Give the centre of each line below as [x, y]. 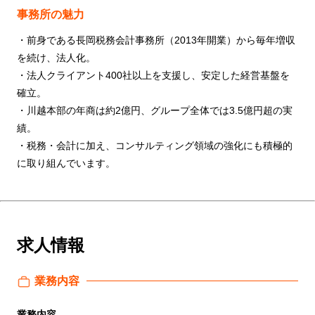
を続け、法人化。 [56, 57]
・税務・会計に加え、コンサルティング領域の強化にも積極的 [155, 145]
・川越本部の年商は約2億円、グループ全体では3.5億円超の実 [155, 110]
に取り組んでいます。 [66, 163]
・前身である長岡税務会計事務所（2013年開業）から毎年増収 [156, 40]
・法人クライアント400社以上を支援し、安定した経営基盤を [153, 75]
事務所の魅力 [51, 14]
